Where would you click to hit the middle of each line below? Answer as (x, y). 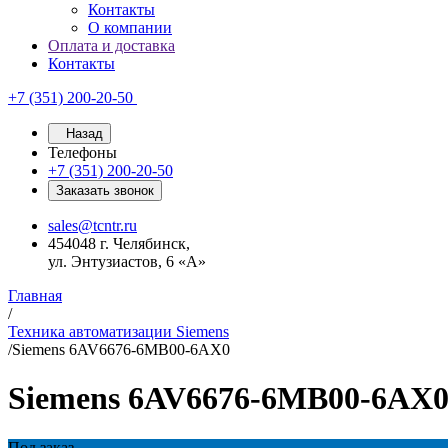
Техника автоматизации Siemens (118, 331)
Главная (35, 295)
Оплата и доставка (111, 45)
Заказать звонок (105, 190)
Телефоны (82, 152)
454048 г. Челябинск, (119, 243)
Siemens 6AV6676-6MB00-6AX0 (121, 349)
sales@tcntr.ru (92, 225)
